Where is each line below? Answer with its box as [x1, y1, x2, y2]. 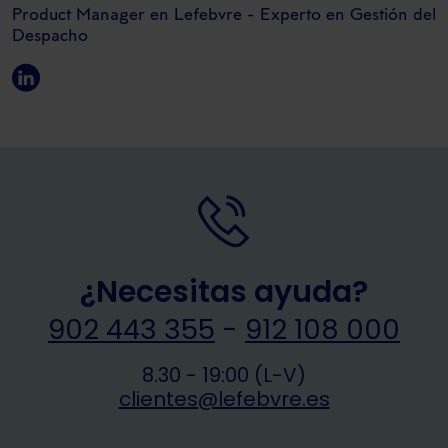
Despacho [12, 28, 88, 46]
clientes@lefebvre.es [118, 385, 330, 413]
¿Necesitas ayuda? [80, 271, 368, 313]
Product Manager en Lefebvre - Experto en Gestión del [12, 7, 436, 25]
